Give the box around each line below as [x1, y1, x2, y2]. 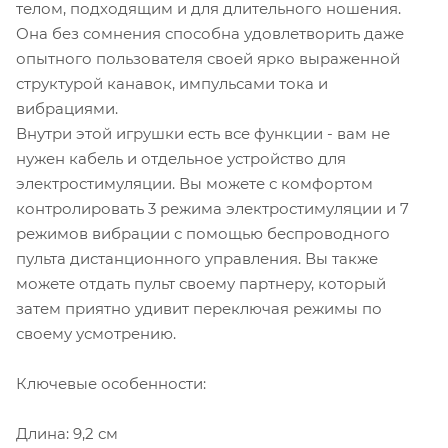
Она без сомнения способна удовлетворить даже [16, 24, 404, 44]
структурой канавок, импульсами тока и [16, 74, 328, 94]
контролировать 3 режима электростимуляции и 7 [16, 199, 409, 219]
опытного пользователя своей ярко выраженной [16, 49, 400, 69]
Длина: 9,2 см [16, 424, 118, 444]
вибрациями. [16, 99, 118, 119]
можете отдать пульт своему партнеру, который [16, 274, 386, 294]
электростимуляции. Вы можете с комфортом [16, 174, 373, 194]
